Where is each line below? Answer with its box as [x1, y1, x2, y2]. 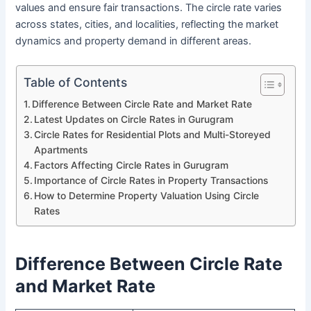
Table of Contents [23, 74, 127, 90]
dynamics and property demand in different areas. [15, 34, 252, 47]
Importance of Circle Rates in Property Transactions [34, 175, 269, 187]
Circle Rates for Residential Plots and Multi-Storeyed [34, 129, 271, 141]
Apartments [34, 144, 88, 156]
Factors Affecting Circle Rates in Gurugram [34, 160, 229, 171]
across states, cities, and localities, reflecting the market [15, 17, 279, 31]
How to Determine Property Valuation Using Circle [34, 190, 260, 202]
